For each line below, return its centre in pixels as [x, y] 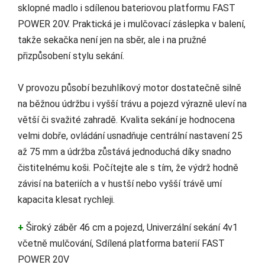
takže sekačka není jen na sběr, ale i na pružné [112, 40]
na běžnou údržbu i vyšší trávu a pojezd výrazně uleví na [132, 104]
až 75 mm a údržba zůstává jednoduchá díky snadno [125, 152]
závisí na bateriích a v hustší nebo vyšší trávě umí [120, 184]
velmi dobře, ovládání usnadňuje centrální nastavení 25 [130, 136]
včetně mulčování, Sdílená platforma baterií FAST [121, 244]
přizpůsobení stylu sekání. [71, 56]
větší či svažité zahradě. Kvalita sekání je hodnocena [126, 120]
